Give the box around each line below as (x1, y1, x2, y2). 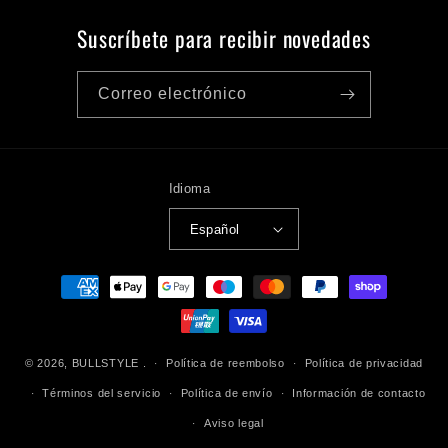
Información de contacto (292, 387, 426, 399)
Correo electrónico (98, 85, 248, 102)
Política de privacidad (304, 357, 423, 369)
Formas (34, 269, 89, 286)
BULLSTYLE (71, 356, 139, 369)
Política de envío (180, 387, 273, 399)
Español (189, 221, 240, 237)
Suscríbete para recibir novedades (77, 22, 371, 54)
